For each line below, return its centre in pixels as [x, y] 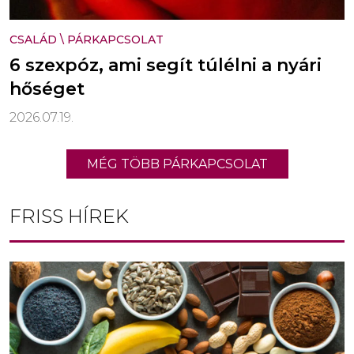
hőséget [47, 89]
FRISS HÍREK [69, 217]
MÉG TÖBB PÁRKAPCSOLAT [177, 164]
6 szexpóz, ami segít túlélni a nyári [166, 66]
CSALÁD [33, 40]
